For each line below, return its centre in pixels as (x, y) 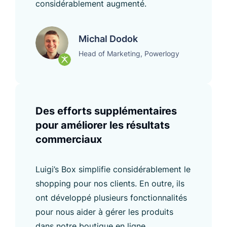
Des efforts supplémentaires (106, 111)
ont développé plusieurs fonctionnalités (111, 197)
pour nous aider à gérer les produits (104, 212)
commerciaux (69, 139)
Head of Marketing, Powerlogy (129, 53)
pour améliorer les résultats (103, 125)
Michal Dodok (108, 39)
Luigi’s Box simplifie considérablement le (113, 169)
